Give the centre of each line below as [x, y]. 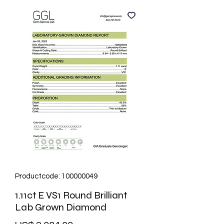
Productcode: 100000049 [56, 176]
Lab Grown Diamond [61, 207]
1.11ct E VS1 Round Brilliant [71, 195]
